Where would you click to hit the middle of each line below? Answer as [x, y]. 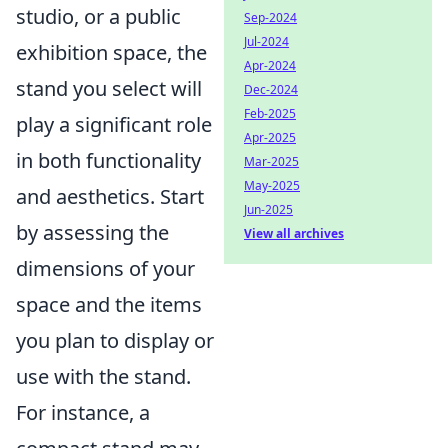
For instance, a [83, 412]
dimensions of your [105, 268]
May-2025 [272, 185]
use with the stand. [103, 376]
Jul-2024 [266, 41]
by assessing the [92, 232]
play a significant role [114, 124]
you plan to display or [115, 340]
